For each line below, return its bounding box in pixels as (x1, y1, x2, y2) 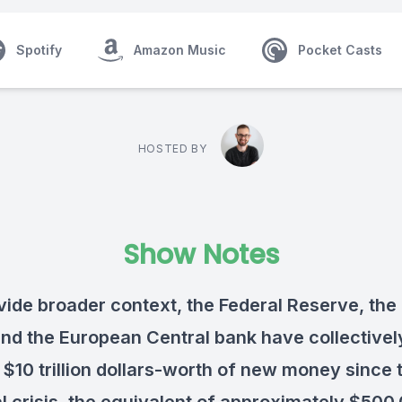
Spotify (16, 42, 62, 57)
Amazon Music (134, 42, 226, 57)
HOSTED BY (137, 142, 207, 155)
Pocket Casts (298, 42, 382, 57)
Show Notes (123, 236, 279, 274)
